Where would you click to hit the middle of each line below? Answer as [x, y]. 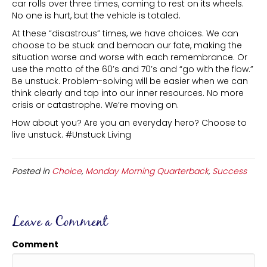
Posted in [32, 171]
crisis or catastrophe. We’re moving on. [95, 105]
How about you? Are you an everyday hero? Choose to [129, 122]
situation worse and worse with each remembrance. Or [130, 57]
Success [229, 171]
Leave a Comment [60, 222]
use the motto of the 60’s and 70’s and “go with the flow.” [133, 69]
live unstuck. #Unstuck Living [72, 134]
